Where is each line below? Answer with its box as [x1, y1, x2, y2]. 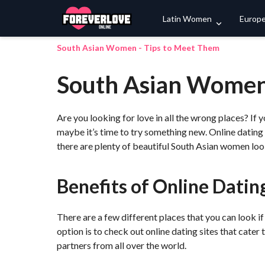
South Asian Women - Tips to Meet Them [57, 43, 219, 53]
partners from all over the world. [57, 240, 186, 251]
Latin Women [163, 13, 212, 24]
